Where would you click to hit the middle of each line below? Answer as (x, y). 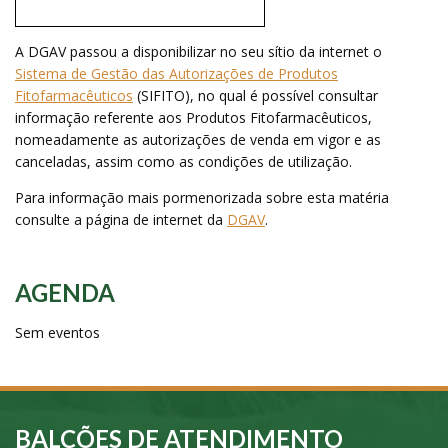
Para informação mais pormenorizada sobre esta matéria (202, 197)
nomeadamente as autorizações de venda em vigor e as (198, 139)
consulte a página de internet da (121, 219)
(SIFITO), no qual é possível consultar (255, 95)
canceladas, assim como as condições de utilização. (185, 161)
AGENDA (65, 292)
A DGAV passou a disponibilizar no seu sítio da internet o (198, 51)
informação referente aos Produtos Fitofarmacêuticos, (193, 117)
